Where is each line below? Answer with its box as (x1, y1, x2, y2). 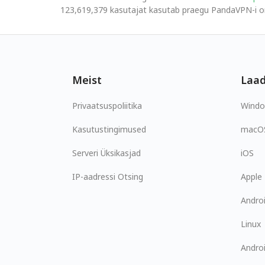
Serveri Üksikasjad (72, 147, 141, 159)
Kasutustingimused (72, 123, 146, 135)
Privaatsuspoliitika (72, 99, 142, 111)
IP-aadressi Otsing (72, 170, 143, 182)
